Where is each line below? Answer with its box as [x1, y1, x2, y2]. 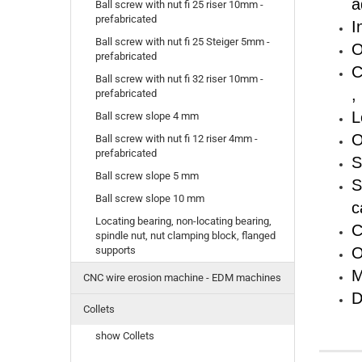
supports [95, 244, 136, 257]
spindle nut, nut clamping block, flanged [95, 229, 276, 242]
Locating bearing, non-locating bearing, [95, 215, 271, 228]
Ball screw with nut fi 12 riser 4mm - [95, 133, 258, 145]
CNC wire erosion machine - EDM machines [83, 271, 281, 284]
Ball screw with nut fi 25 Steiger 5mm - [95, 36, 270, 48]
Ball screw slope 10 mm [95, 192, 204, 205]
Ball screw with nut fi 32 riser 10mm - [95, 73, 263, 86]
